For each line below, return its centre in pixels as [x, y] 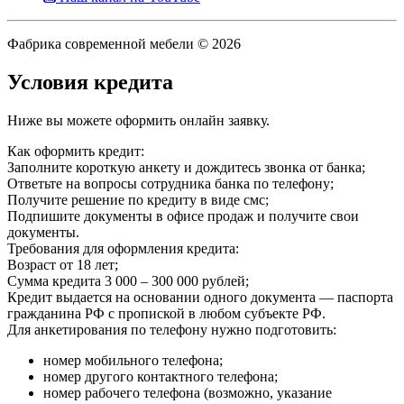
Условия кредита [90, 83]
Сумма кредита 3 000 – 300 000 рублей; [128, 280]
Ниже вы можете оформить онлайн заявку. [138, 120]
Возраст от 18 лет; [63, 264]
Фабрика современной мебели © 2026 [124, 44]
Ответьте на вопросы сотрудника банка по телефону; [170, 183]
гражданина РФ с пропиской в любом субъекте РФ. [166, 313]
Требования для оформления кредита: [123, 248]
